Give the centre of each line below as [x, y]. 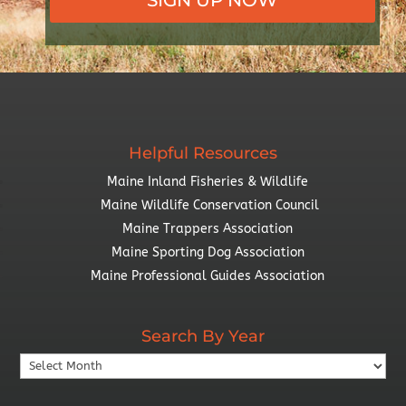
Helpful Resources [203, 153]
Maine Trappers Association [208, 228]
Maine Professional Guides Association [209, 275]
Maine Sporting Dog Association [208, 252]
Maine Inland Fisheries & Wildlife [208, 181]
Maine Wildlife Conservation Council [209, 205]
